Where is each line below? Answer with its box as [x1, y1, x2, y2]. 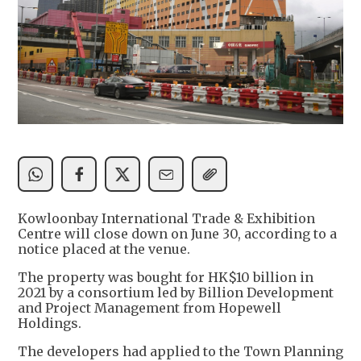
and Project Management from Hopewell [18, 300, 281, 317]
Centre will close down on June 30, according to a [18, 226, 337, 243]
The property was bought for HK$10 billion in [18, 269, 313, 286]
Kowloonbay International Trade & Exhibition [18, 210, 315, 227]
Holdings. [18, 315, 81, 332]
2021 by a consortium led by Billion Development [18, 284, 334, 301]
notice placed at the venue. [18, 241, 190, 258]
